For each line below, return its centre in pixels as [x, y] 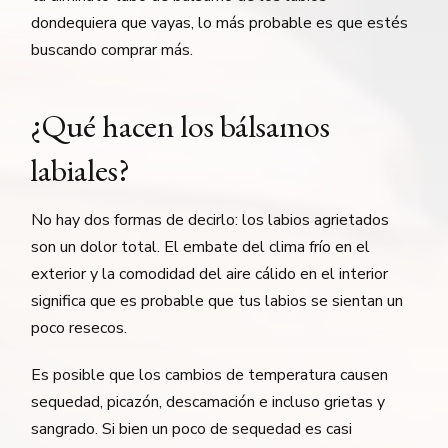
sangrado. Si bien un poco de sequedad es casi [192, 428]
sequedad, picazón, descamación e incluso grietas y [208, 401]
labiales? [80, 169]
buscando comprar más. [112, 49]
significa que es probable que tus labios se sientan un [217, 300]
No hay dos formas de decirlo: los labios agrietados [210, 219]
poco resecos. [79, 327]
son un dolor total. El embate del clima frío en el [201, 246]
